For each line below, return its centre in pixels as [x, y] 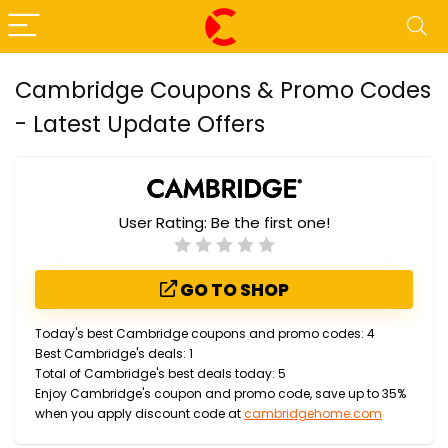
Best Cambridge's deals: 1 [114, 354]
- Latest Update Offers [140, 124]
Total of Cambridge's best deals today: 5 [160, 374]
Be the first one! [270, 223]
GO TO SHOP [232, 290]
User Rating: [164, 223]
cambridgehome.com [313, 414]
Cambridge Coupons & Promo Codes [223, 90]
